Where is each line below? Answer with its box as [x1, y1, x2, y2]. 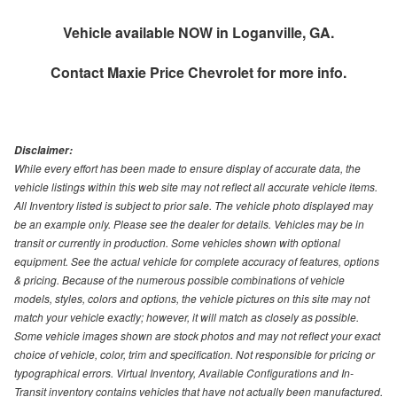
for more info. [253, 61, 346, 82]
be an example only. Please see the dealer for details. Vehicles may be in [14, 215, 364, 231]
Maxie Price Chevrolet [107, 61, 253, 82]
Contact [51, 61, 107, 82]
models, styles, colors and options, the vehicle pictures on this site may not [14, 290, 370, 306]
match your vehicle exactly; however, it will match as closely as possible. [14, 308, 359, 324]
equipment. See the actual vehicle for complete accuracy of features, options [14, 253, 379, 269]
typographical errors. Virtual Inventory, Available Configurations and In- [14, 364, 354, 380]
